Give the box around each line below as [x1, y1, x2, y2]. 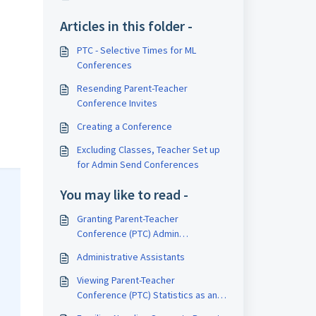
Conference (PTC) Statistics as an [76, 288, 217, 301]
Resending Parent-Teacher [76, 82, 188, 95]
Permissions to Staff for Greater [76, 242, 212, 255]
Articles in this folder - [59, 17, 193, 35]
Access [76, 257, 108, 269]
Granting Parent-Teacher [76, 212, 179, 225]
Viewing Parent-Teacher [76, 274, 176, 286]
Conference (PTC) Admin [76, 227, 179, 240]
